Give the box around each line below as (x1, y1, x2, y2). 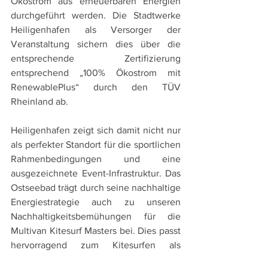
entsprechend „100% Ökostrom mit (11, 67, 181, 78)
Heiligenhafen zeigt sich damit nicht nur (11, 124, 181, 135)
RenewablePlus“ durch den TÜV (11, 81, 181, 92)
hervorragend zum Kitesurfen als (11, 239, 181, 250)
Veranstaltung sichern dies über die (11, 38, 181, 49)
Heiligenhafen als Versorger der (11, 24, 181, 35)
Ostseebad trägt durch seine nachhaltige (11, 182, 181, 193)
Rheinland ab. (11, 96, 68, 106)
